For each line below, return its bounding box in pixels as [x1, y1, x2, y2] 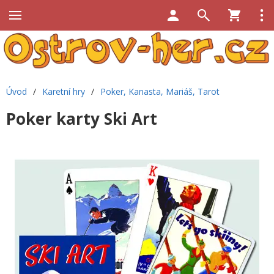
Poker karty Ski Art [6, 108, 157, 130]
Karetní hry [42, 86, 85, 97]
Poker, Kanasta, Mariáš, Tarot [100, 86, 220, 97]
